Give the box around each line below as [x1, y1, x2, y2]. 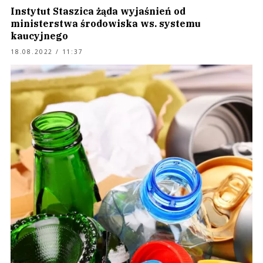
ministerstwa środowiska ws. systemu [11, 18, 201, 29]
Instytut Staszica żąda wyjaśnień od [11, 5, 186, 17]
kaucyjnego [11, 30, 68, 42]
